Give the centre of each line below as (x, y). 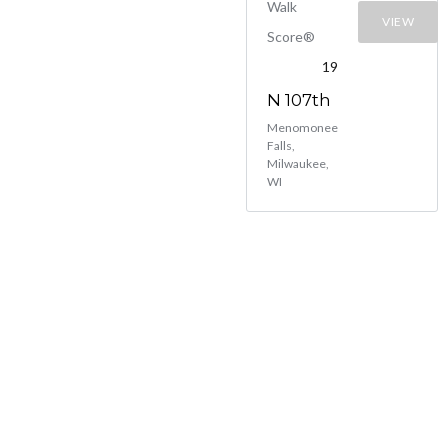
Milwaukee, (298, 163)
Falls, (281, 145)
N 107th (299, 100)
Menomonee (302, 127)
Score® (291, 36)
